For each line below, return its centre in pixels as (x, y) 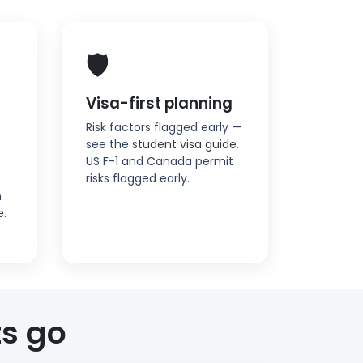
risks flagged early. (138, 178)
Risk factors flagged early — (164, 127)
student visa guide (184, 144)
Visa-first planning (159, 103)
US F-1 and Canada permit (160, 161)
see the (109, 144)
